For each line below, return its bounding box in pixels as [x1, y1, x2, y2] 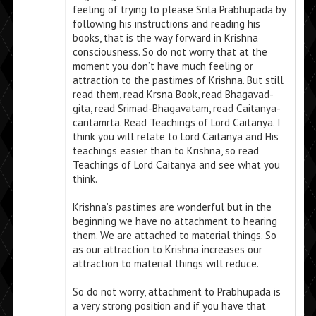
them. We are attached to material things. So [72, 229, 276, 243]
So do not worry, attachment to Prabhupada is [72, 285, 281, 299]
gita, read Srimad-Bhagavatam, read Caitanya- [72, 102, 281, 116]
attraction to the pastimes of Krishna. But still [72, 73, 284, 87]
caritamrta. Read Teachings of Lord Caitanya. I [72, 116, 281, 130]
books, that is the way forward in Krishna [72, 31, 258, 45]
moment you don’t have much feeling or [72, 59, 253, 73]
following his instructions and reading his [72, 17, 260, 31]
